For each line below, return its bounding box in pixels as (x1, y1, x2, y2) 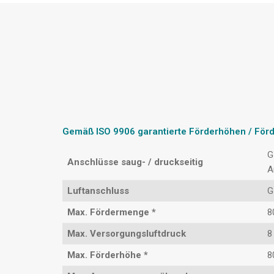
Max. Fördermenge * (67, 207, 156, 218)
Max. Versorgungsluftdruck (67, 228, 186, 240)
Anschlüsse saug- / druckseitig (67, 157, 203, 168)
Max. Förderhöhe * (67, 250, 148, 261)
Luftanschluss (67, 185, 129, 197)
